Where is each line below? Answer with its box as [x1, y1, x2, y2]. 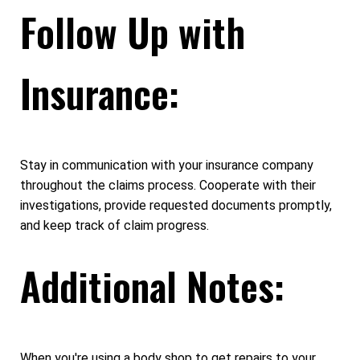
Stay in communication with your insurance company [20, 157, 313, 173]
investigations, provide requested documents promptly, [20, 197, 332, 213]
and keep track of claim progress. [20, 217, 209, 233]
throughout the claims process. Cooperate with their [20, 177, 316, 193]
